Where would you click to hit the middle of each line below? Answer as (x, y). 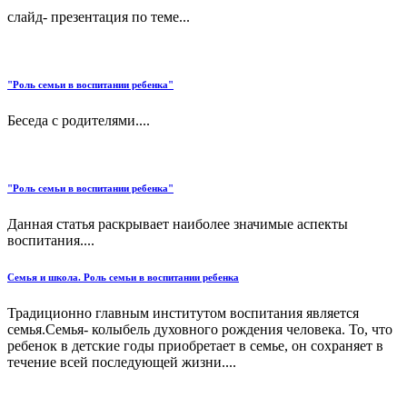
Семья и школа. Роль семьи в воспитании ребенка (123, 278)
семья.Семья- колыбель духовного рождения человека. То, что (200, 330)
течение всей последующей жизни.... (122, 362)
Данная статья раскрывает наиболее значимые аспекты (178, 224)
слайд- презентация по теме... (99, 17)
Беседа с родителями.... (79, 121)
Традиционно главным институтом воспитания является (183, 313)
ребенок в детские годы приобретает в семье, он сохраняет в (195, 346)
